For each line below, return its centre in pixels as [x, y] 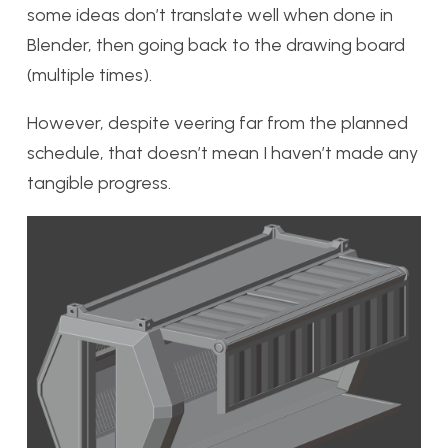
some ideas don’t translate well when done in [210, 15]
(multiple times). [91, 75]
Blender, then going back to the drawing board [216, 45]
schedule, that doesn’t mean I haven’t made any [222, 153]
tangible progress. [101, 183]
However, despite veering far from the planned [217, 123]
